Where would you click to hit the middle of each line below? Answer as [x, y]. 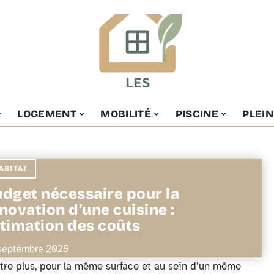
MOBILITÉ [126, 114]
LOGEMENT [47, 114]
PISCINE [197, 114]
